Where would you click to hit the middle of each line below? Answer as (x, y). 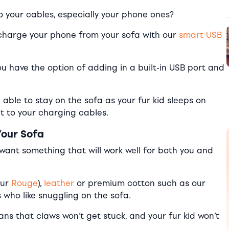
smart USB (200, 35)
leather (59, 183)
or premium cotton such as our (140, 183)
